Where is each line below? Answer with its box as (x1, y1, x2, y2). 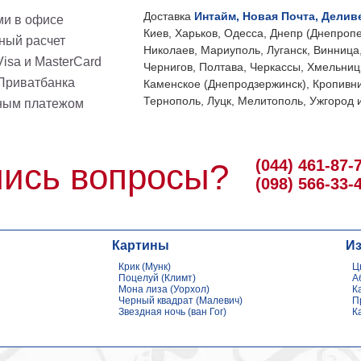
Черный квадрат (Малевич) (118, 295, 243, 306)
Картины (111, 239, 169, 252)
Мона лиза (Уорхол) (118, 284, 210, 295)
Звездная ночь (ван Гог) (118, 306, 226, 317)
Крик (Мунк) (118, 261, 171, 272)
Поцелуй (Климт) (118, 272, 196, 284)
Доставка (143, 10, 195, 23)
